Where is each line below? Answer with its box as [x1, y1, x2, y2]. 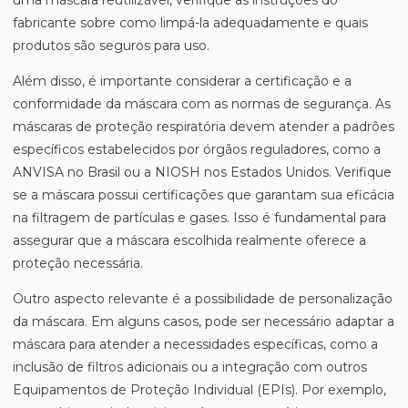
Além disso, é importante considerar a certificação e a [13, 73, 352, 89]
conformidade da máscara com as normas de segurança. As [13, 96, 391, 112]
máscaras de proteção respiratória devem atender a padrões [13, 118, 394, 135]
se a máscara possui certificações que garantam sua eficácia [13, 187, 394, 203]
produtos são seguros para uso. [13, 37, 209, 54]
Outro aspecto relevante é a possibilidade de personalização [13, 291, 393, 307]
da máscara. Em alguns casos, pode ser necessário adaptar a [13, 313, 394, 330]
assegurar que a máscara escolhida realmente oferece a [13, 232, 366, 249]
